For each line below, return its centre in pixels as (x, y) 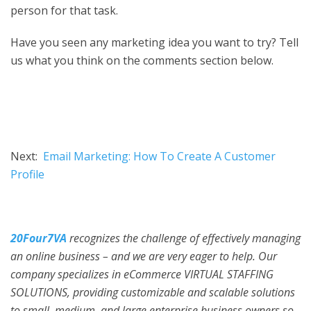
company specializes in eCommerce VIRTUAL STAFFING (142, 274)
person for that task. (64, 10)
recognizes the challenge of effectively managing (184, 238)
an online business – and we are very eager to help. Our (144, 256)
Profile (27, 174)
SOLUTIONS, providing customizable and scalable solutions (153, 292)
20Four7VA (39, 238)
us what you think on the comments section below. (142, 60)
